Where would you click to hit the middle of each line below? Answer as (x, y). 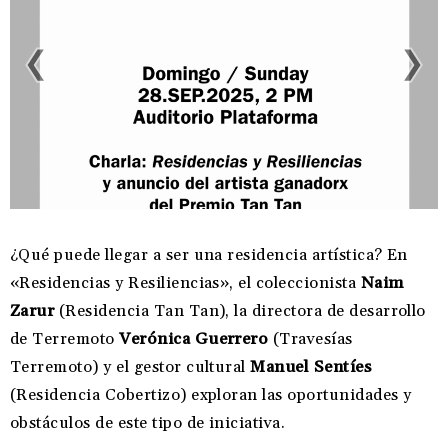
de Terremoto (65, 339)
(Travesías (310, 339)
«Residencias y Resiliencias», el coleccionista (185, 283)
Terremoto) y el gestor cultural (130, 367)
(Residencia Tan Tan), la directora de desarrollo (240, 311)
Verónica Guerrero (194, 339)
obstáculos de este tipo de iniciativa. (148, 423)
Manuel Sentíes (311, 367)
